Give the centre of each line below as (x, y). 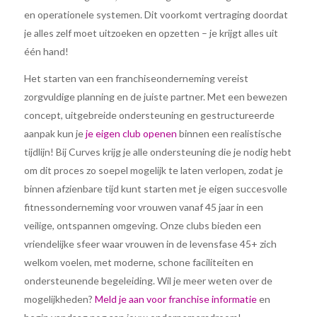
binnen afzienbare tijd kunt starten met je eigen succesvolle (155, 189)
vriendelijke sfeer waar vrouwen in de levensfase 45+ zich (150, 244)
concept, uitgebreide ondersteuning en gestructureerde (149, 115)
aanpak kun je (54, 134)
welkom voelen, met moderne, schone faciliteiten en (138, 263)
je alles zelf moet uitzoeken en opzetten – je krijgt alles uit (151, 33)
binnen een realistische (229, 134)
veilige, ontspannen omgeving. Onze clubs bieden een (142, 226)
